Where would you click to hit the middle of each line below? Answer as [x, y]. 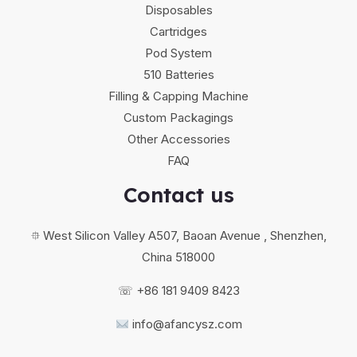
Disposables [178, 10]
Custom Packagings [178, 118]
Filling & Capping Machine [178, 96]
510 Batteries [178, 75]
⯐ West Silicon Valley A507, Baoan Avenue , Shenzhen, [178, 236]
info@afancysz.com [187, 324]
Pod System [178, 53]
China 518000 [178, 257]
